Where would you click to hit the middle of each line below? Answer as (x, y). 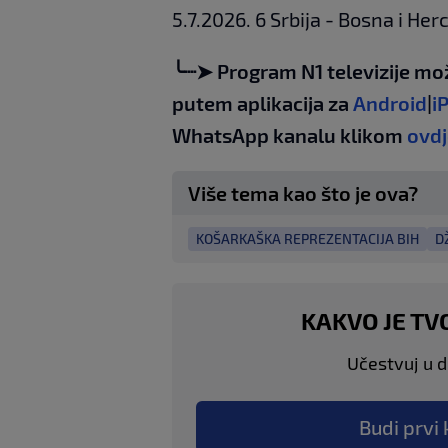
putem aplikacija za (262, 103)
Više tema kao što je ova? (303, 193)
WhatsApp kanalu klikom (289, 135)
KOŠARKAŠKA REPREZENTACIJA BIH (307, 239)
